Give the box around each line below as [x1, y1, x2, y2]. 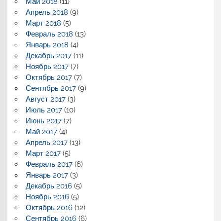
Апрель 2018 [25, 8, 68, 17]
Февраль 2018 [25, 30, 73, 39]
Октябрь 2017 [25, 73, 72, 82]
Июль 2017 [25, 106, 62, 115]
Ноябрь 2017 [25, 62, 69, 72]
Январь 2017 [25, 171, 68, 180]
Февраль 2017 [25, 160, 73, 169]
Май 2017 [25, 127, 57, 137]
